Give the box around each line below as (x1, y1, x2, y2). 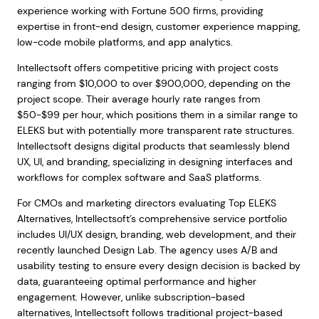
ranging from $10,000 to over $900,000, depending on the (16, 77, 291, 90)
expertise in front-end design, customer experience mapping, (16, 20, 300, 33)
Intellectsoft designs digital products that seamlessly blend (16, 140, 290, 152)
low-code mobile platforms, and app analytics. (16, 36, 233, 48)
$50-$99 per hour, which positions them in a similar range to (16, 108, 298, 121)
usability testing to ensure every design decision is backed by (16, 259, 300, 272)
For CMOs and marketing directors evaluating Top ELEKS (16, 197, 276, 209)
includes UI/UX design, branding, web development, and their (16, 228, 296, 241)
